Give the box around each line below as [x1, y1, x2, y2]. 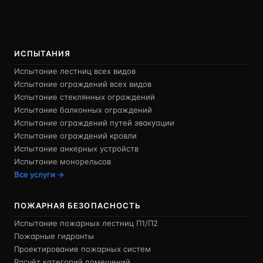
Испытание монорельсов [14, 157, 111, 166]
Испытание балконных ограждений [14, 105, 152, 114]
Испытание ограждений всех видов [14, 79, 151, 89]
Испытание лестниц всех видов [14, 66, 136, 76]
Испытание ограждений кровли [14, 131, 137, 140]
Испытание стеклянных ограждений [14, 92, 155, 102]
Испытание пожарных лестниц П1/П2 [14, 218, 158, 228]
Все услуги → [14, 170, 64, 179]
